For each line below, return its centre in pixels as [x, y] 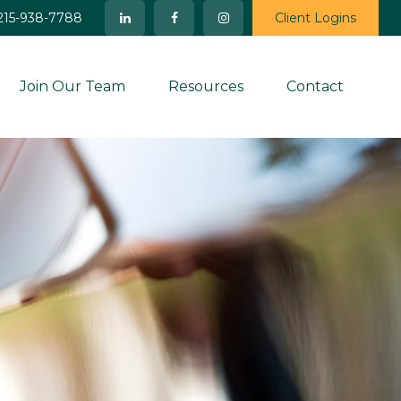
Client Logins [316, 18]
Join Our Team [73, 87]
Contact [315, 87]
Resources [206, 87]
